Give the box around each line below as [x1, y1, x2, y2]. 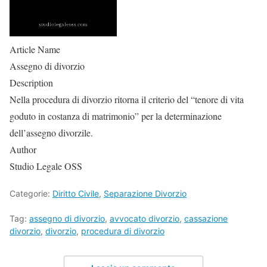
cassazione [184, 213, 228, 223]
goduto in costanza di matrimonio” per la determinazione [10, 109, 222, 122]
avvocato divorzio [110, 213, 179, 223]
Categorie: [10, 188, 52, 198]
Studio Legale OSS [10, 159, 82, 172]
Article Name [10, 42, 60, 55]
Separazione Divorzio [104, 188, 187, 198]
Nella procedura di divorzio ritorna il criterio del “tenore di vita [10, 92, 244, 105]
